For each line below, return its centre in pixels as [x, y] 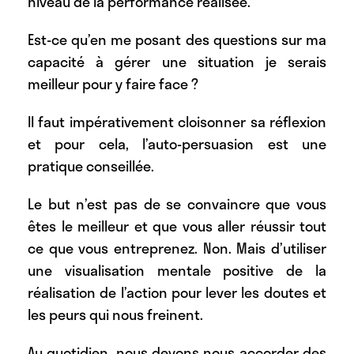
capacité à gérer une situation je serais [177, 62]
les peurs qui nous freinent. [115, 315]
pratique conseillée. [91, 166]
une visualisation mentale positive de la [177, 271]
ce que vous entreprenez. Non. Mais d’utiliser [177, 249]
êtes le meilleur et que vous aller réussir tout [177, 226]
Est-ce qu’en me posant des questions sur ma [177, 40]
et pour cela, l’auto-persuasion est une [177, 144]
